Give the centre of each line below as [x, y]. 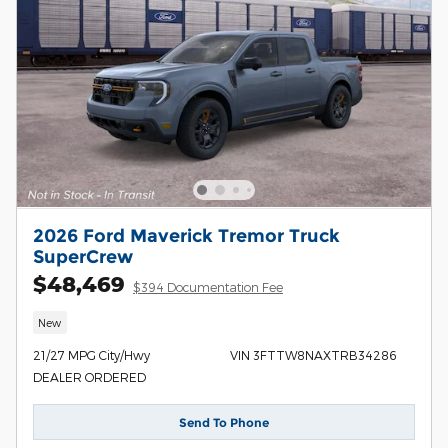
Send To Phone [224, 422]
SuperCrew [83, 256]
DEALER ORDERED [89, 377]
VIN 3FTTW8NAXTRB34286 [312, 355]
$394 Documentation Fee [208, 286]
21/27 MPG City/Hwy [91, 355]
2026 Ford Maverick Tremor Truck [186, 235]
